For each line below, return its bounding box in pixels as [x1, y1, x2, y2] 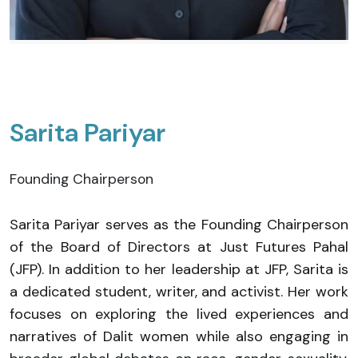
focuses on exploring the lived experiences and [10, 304, 348, 324]
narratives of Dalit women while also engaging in [10, 326, 348, 346]
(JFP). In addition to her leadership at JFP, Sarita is [10, 259, 348, 279]
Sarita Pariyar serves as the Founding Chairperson [10, 214, 348, 234]
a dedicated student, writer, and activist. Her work [10, 281, 348, 301]
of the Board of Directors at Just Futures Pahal [10, 237, 348, 257]
